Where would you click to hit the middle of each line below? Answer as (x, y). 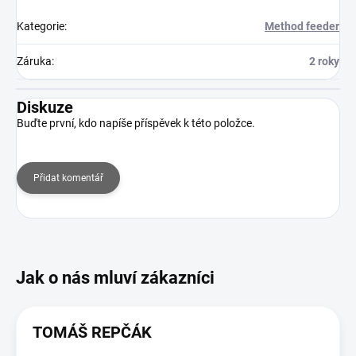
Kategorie (41, 26)
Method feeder (302, 26)
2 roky (324, 61)
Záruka (34, 61)
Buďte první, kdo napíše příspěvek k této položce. (136, 123)
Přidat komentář (68, 178)
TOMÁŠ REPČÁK (92, 332)
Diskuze (45, 107)
